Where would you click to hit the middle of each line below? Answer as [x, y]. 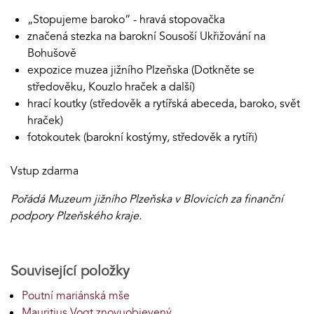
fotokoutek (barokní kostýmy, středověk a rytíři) [142, 138]
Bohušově [52, 54]
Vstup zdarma [45, 171]
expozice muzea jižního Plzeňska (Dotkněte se [141, 70]
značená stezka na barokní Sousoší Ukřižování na [146, 37]
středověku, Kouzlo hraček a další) [111, 87]
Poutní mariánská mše [76, 296]
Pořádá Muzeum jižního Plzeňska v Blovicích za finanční [147, 199]
